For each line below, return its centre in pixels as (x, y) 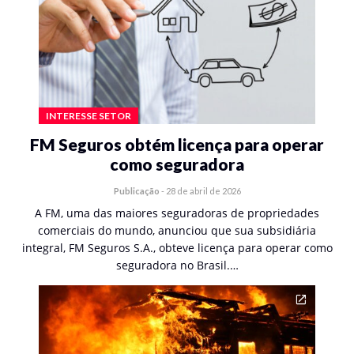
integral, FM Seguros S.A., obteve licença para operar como (177, 248)
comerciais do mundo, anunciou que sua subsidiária (177, 230)
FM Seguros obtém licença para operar (177, 144)
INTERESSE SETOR (88, 116)
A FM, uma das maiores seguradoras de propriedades (177, 213)
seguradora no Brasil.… (177, 265)
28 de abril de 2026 (203, 191)
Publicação (136, 191)
